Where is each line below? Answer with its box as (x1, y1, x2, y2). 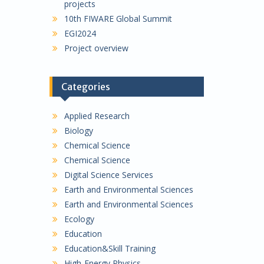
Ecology (64, 213, 94, 225)
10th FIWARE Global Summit (64, 13, 172, 24)
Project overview (64, 42, 128, 54)
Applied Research (64, 110, 130, 121)
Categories (61, 81, 110, 93)
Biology (64, 125, 93, 136)
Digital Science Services (64, 169, 153, 180)
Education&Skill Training (64, 243, 156, 254)
